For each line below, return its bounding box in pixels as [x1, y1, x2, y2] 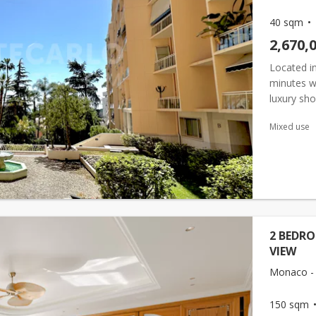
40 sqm [269, 16, 303, 29]
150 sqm [269, 298, 309, 311]
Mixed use [269, 121, 310, 133]
